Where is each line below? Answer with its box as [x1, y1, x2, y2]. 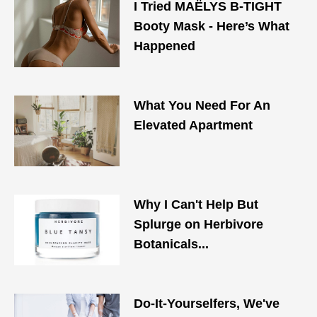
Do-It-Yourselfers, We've [134, 296, 280, 311]
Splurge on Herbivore [134, 217, 264, 231]
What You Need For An [134, 98, 271, 113]
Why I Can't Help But [134, 197, 259, 212]
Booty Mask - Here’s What [134, 19, 290, 33]
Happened [134, 39, 196, 53]
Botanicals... [134, 237, 209, 251]
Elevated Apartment [134, 118, 257, 132]
